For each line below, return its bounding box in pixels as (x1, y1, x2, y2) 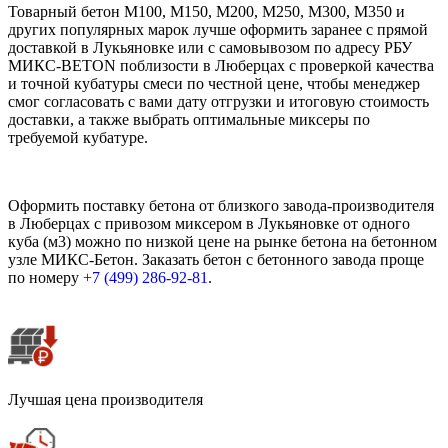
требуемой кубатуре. (8, 129, 148, 147)
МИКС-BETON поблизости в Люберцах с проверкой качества (8, 57, 434, 75)
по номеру (8, 269, 83, 287)
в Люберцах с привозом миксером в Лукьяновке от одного (8, 215, 410, 233)
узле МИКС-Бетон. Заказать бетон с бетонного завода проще (8, 251, 424, 269)
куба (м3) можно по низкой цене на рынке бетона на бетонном (8, 233, 437, 251)
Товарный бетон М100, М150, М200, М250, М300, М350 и (8, 3, 405, 21)
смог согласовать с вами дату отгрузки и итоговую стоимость (8, 93, 429, 111)
